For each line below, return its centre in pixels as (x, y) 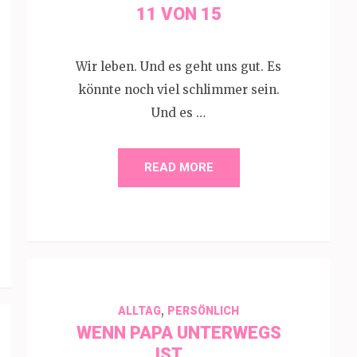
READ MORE (178, 167)
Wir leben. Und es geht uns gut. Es (178, 66)
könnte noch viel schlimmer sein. (178, 89)
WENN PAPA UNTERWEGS (178, 332)
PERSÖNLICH (203, 310)
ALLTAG (139, 310)
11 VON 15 (178, 14)
